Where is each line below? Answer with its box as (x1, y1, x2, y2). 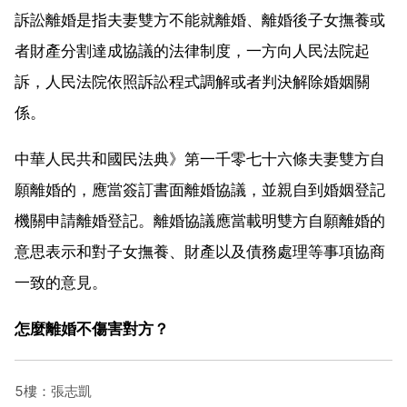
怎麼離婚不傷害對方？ (15, 319, 169, 338)
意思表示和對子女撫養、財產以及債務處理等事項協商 (15, 242, 385, 261)
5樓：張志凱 (15, 382, 92, 400)
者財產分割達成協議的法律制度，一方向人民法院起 (15, 41, 370, 60)
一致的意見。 (15, 273, 107, 292)
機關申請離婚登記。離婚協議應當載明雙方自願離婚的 (15, 211, 385, 230)
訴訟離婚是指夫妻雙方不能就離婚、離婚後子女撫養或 (15, 10, 385, 29)
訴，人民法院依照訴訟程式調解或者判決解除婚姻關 (15, 72, 370, 91)
